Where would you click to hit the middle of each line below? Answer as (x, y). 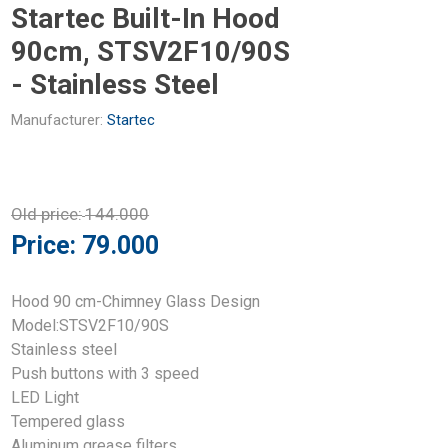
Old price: (47, 213)
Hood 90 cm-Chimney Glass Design (136, 301)
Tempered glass (68, 421)
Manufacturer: (57, 119)
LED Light (45, 397)
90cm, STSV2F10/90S (151, 51)
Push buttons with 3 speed (105, 373)
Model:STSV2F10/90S (90, 325)
